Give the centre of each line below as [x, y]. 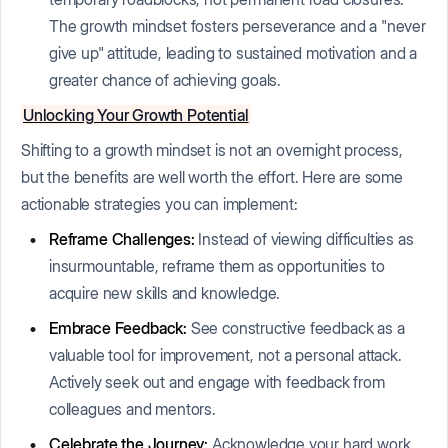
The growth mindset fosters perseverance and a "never [237, 25]
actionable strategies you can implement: [159, 203]
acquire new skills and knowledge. [165, 292]
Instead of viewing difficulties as [304, 238]
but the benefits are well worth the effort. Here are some [212, 176]
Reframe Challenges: [122, 238]
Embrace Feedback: [118, 327]
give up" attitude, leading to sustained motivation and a [233, 52]
